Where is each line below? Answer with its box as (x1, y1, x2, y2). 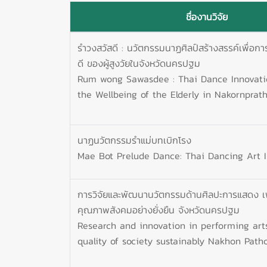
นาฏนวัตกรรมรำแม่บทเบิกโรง (77, 132, 191, 147)
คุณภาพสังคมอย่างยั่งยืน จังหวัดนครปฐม (77, 202, 240, 217)
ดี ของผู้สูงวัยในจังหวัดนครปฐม (77, 55, 200, 70)
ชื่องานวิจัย (185, 9, 228, 24)
